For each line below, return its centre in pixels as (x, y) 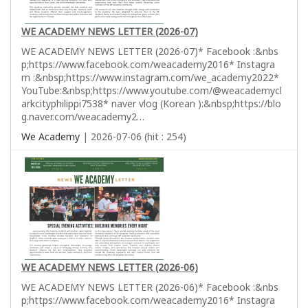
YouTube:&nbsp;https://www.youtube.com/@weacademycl (152, 90)
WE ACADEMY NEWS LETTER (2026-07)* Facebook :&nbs (150, 51)
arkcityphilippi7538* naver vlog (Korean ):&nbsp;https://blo (151, 103)
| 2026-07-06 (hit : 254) (133, 136)
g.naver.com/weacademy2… (83, 116)
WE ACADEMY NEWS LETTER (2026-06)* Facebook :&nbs (150, 287)
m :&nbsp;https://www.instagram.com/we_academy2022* (150, 77)
